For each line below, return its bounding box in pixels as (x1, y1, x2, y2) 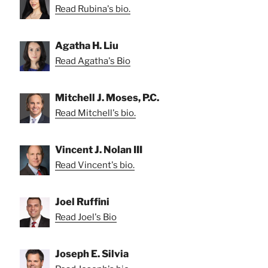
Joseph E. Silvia (55, 248, 129, 260)
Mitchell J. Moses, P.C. (55, 92, 159, 104)
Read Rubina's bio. (55, 4, 130, 15)
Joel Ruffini (55, 196, 109, 208)
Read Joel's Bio (55, 212, 117, 223)
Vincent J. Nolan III (55, 144, 142, 156)
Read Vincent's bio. (55, 160, 135, 171)
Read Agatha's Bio (55, 56, 130, 67)
